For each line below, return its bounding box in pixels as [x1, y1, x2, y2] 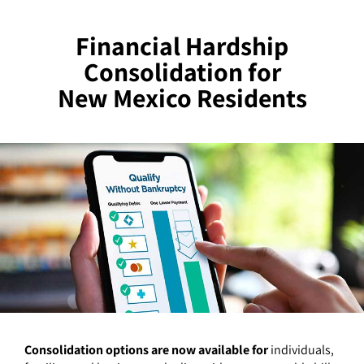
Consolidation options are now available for [24, 340, 268, 358]
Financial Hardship [76, 28, 288, 63]
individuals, [268, 340, 334, 358]
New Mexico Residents [57, 80, 307, 115]
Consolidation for [83, 54, 281, 89]
